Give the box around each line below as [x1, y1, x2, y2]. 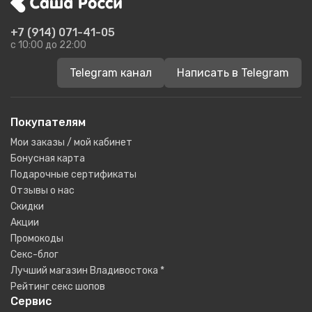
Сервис [10, 295, 52, 308]
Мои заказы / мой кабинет [10, 136, 132, 148]
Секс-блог [10, 249, 58, 260]
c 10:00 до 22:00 [10, 39, 86, 51]
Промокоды [10, 233, 63, 244]
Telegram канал [70, 66, 152, 79]
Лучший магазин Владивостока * [10, 265, 164, 276]
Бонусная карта [10, 153, 85, 164]
